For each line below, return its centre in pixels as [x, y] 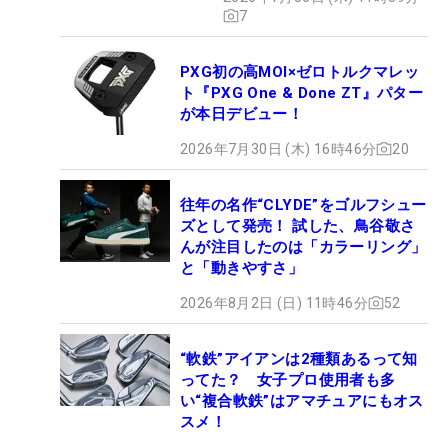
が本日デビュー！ [242, 113]
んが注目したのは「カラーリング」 [303, 246]
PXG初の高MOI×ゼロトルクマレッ [300, 71]
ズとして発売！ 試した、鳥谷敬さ [298, 225]
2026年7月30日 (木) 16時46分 [278, 148]
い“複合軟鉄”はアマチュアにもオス [302, 400]
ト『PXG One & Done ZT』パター [302, 92]
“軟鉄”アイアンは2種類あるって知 [299, 358]
